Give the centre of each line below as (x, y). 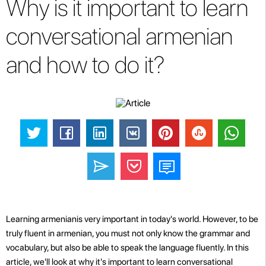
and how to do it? (85, 65)
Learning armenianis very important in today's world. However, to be (132, 219)
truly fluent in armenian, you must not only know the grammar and (128, 233)
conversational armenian (119, 36)
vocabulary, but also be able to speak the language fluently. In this (127, 247)
